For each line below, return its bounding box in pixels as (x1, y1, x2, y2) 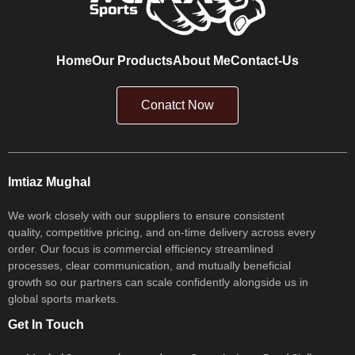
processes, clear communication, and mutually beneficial (8, 258, 291, 272)
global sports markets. (8, 292, 119, 305)
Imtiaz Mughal (8, 174, 90, 189)
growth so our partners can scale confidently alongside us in (8, 275, 308, 288)
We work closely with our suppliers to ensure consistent (8, 208, 284, 222)
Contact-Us (231, 53, 299, 67)
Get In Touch (8, 317, 84, 331)
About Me (173, 53, 231, 67)
